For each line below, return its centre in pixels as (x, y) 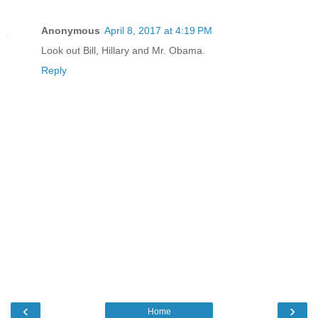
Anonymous (71, 30)
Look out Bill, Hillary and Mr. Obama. (123, 50)
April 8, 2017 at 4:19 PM (158, 30)
